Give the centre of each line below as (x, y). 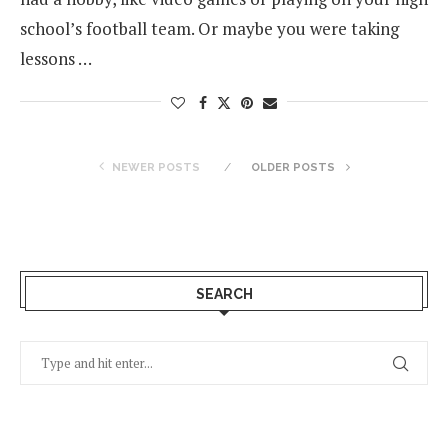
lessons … (56, 58)
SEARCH (224, 294)
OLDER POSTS (294, 167)
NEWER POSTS (155, 167)
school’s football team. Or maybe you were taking (209, 28)
